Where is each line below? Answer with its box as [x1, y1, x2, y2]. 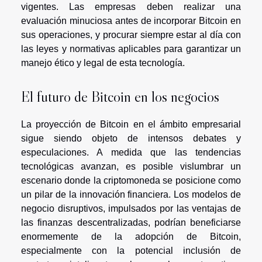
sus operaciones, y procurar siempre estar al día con [21, 29, 241, 40]
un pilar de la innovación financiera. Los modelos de [21, 189, 241, 200]
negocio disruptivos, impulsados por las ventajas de [21, 204, 241, 214]
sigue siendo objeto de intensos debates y [21, 133, 241, 144]
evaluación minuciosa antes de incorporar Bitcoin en [21, 15, 241, 26]
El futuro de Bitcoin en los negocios [21, 88, 219, 106]
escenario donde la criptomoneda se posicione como [21, 175, 241, 186]
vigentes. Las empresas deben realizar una [21, 1, 241, 12]
